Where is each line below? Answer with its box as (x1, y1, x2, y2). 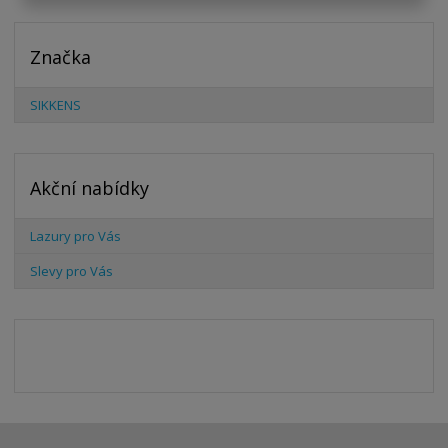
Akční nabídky (30, 176, 150, 201)
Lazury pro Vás (30, 227, 122, 246)
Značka (30, 45, 92, 70)
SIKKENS (30, 96, 82, 115)
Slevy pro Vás (30, 262, 114, 281)
